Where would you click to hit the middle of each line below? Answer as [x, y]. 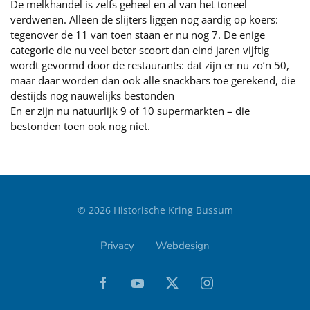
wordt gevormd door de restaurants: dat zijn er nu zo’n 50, [150, 65]
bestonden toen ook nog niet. [80, 126]
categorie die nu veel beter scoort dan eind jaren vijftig [140, 50]
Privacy [117, 246]
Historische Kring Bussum [172, 210]
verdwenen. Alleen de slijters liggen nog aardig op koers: [144, 19]
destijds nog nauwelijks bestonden [92, 95]
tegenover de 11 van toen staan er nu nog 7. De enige [138, 35]
